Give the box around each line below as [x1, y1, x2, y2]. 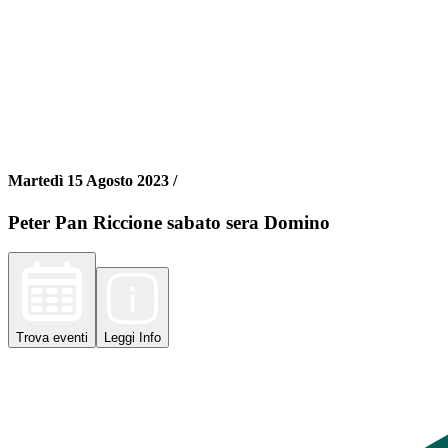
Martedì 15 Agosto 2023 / [8, 172, 177, 190]
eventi [53, 330, 88, 346]
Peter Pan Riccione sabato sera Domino [8, 211, 330, 233]
